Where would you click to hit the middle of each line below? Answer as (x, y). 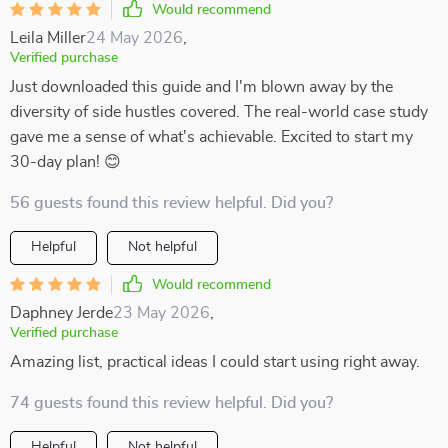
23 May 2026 (161, 313)
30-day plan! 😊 (65, 162)
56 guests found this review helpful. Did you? (171, 203)
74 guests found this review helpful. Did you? (171, 403)
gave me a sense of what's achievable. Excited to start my (211, 137)
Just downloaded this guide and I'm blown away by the (201, 87)
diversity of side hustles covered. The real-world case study (219, 112)
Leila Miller (48, 38)
